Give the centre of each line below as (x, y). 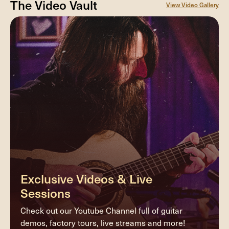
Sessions (45, 192)
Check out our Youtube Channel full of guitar (101, 211)
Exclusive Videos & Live (86, 178)
